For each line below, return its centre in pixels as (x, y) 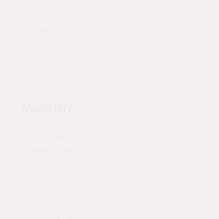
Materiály (47, 109)
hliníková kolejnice (59, 151)
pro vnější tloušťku (52, 20)
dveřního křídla (46, 8)
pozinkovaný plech (60, 137)
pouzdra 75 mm (47, 32)
